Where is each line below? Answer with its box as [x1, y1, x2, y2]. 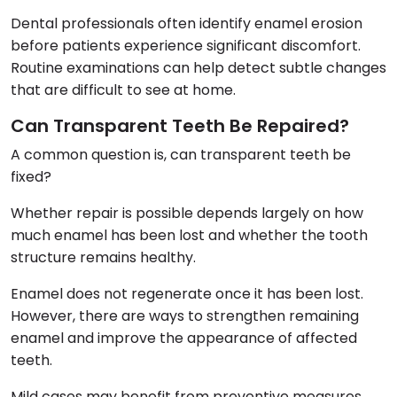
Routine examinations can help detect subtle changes [11, 57, 386, 78]
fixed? [11, 166, 51, 187]
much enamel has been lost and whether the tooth [11, 224, 368, 245]
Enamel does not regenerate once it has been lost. [11, 283, 363, 304]
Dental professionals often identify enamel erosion [11, 12, 362, 34]
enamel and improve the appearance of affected [11, 327, 357, 348]
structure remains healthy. [11, 246, 196, 268]
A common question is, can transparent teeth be [11, 144, 351, 165]
